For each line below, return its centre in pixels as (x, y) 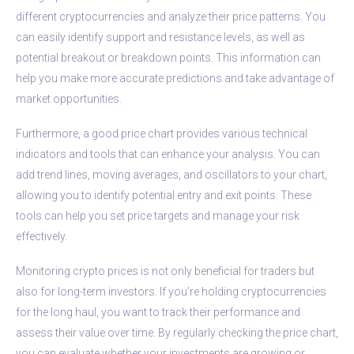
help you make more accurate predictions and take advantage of (175, 78)
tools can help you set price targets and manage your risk (158, 215)
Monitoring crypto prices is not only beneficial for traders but (165, 271)
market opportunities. (69, 98)
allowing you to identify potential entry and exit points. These (164, 195)
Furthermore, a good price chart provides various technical (162, 133)
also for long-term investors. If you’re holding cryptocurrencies (171, 291)
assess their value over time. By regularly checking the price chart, (177, 332)
